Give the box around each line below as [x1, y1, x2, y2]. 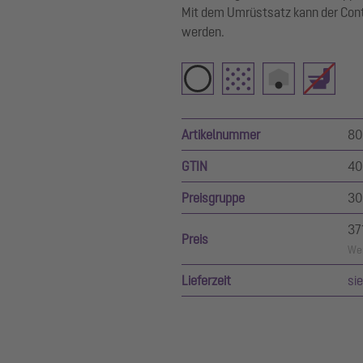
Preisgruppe [181, 190, 245, 205]
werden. [181, 24, 224, 39]
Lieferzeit [181, 273, 231, 288]
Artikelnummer [181, 127, 260, 142]
